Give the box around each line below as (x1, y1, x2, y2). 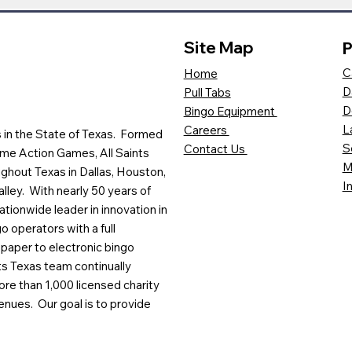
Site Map (183, 37, 254, 58)
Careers (183, 122, 229, 137)
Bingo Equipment (183, 103, 277, 119)
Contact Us (183, 141, 247, 156)
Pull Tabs (183, 84, 231, 100)
